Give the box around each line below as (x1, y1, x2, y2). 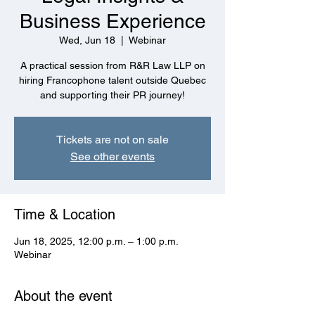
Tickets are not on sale (56, 133, 169, 146)
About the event (14, 288, 112, 304)
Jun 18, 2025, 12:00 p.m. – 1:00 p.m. (14, 236, 179, 247)
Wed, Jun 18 (59, 34, 115, 46)
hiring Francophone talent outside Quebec (19, 75, 206, 86)
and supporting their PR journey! (40, 89, 185, 101)
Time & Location (14, 206, 115, 223)
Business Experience (19, 10, 206, 32)
